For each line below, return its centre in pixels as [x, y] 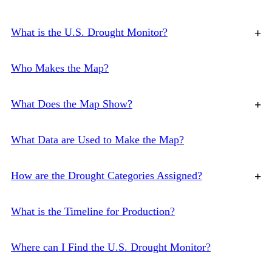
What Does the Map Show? [72, 104]
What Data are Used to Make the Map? [97, 140]
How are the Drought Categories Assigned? [107, 176]
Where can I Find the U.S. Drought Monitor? [111, 247]
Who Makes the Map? [60, 68]
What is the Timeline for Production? [93, 212]
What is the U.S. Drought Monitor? [89, 32]
